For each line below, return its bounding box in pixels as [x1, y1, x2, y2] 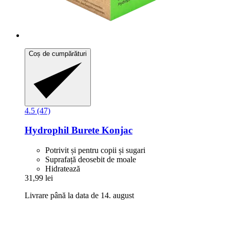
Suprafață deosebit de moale [45, 155, 136, 164]
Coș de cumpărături [29, 50, 87, 58]
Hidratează [45, 164, 80, 174]
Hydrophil [25, 125, 69, 136]
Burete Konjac [69, 125, 132, 136]
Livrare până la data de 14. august [25, 191, 134, 200]
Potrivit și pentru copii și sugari [45, 146, 145, 155]
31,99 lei [25, 174, 53, 183]
